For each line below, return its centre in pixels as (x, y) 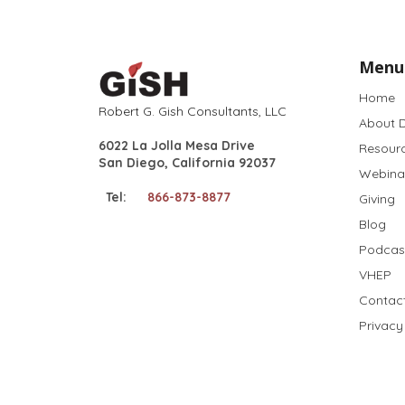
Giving (377, 199)
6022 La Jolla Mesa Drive (176, 145)
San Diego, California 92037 (187, 162)
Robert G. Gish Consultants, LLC (192, 111)
